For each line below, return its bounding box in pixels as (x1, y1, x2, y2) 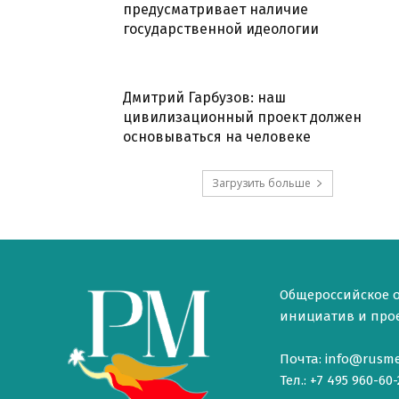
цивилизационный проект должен (123, 108, 362, 126)
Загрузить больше (211, 175, 311, 191)
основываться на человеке (123, 127, 311, 145)
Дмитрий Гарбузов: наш (123, 88, 286, 106)
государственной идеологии (123, 20, 319, 37)
